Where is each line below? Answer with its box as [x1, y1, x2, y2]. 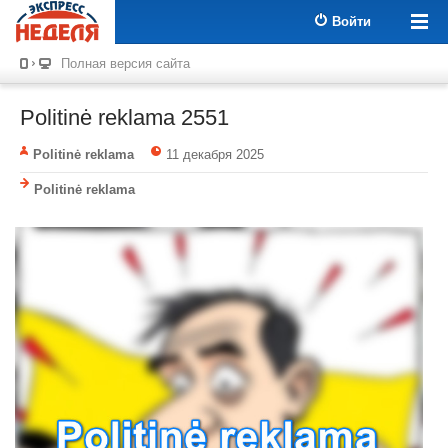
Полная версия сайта [61, 56, 190, 71]
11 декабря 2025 [165, 147, 264, 162]
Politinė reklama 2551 [20, 105, 229, 130]
